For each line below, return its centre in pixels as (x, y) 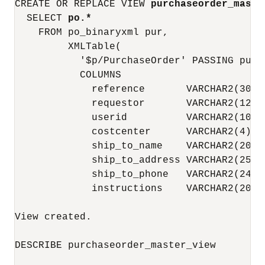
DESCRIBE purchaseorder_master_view (115, 245)
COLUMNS (68, 75)
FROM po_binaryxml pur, (92, 33)
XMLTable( (68, 47)
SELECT (41, 18)
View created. (53, 217)
